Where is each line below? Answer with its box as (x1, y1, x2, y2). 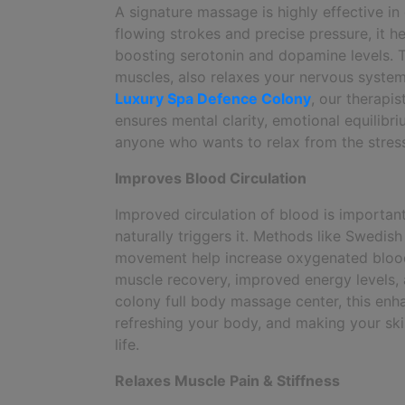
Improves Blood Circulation (115, 169, 306, 188)
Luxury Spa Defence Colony (115, 89, 311, 108)
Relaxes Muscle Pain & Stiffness (115, 372, 340, 391)
